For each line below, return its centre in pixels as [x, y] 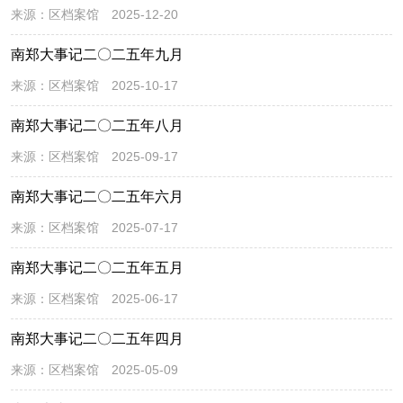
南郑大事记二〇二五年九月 [97, 54]
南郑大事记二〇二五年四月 [97, 338]
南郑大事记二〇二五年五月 [97, 267]
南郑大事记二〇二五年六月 [97, 196]
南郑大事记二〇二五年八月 [97, 125]
